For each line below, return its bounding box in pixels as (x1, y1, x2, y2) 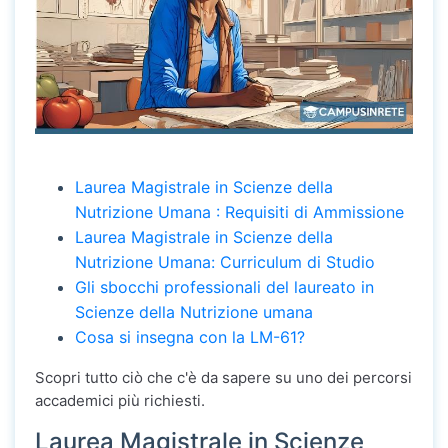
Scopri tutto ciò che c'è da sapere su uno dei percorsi (35, 368, 412, 388)
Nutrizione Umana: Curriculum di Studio (75, 252, 375, 273)
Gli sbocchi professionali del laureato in (75, 277, 374, 298)
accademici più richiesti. (35, 391, 205, 411)
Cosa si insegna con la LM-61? (75, 327, 305, 348)
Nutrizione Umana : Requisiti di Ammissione (75, 202, 404, 223)
